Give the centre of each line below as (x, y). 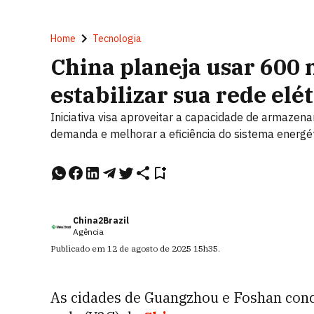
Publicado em (79, 248)
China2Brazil (101, 220)
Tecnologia (117, 39)
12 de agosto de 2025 (149, 248)
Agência (88, 232)
